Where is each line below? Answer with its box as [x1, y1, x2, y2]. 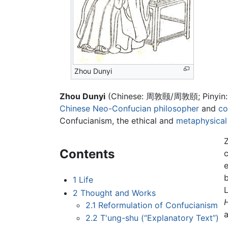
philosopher [154, 103, 199, 114]
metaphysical [176, 116, 227, 126]
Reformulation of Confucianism [98, 199, 218, 210]
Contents [60, 147, 115, 162]
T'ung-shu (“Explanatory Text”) [100, 213, 219, 223]
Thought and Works [80, 187, 156, 198]
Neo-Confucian [93, 103, 151, 114]
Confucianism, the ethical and [60, 116, 176, 126]
